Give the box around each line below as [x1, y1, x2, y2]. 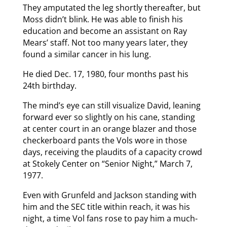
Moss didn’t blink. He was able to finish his [22, 13, 183, 25]
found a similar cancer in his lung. [22, 48, 151, 60]
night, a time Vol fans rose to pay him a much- [22, 212, 198, 224]
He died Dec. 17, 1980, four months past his [22, 68, 188, 80]
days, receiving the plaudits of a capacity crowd [22, 146, 202, 158]
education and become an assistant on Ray [22, 25, 187, 36]
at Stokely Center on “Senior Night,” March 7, [22, 158, 193, 169]
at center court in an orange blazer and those [22, 123, 197, 134]
